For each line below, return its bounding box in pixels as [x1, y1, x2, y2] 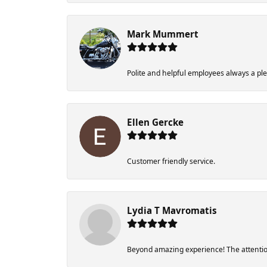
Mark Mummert [127, 28, 198, 41]
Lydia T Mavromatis [127, 204, 217, 217]
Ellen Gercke [127, 116, 184, 129]
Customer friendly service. [127, 156, 215, 167]
